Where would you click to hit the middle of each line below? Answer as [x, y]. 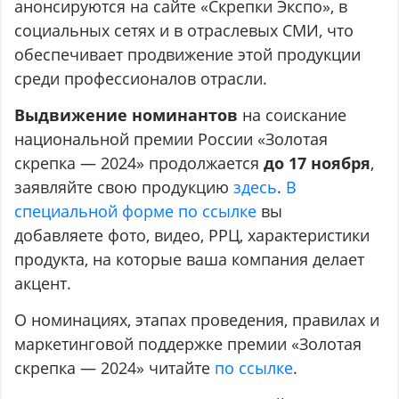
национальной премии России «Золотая [171, 139]
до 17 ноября [318, 163]
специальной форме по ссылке [136, 212]
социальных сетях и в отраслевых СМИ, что [184, 31]
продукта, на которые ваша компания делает [190, 260]
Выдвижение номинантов [126, 115]
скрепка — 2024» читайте [115, 368]
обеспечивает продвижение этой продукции [188, 55]
